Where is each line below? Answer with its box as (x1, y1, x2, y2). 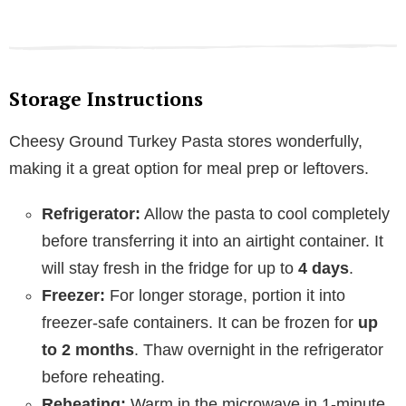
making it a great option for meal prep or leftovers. (9, 159, 369, 179)
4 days (298, 259, 349, 278)
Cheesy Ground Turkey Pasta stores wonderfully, (9, 132, 362, 151)
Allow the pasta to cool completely (140, 205, 390, 224)
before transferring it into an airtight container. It (42, 232, 383, 251)
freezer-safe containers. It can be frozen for (42, 314, 358, 333)
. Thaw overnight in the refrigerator (134, 341, 383, 360)
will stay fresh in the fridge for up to (42, 259, 298, 278)
